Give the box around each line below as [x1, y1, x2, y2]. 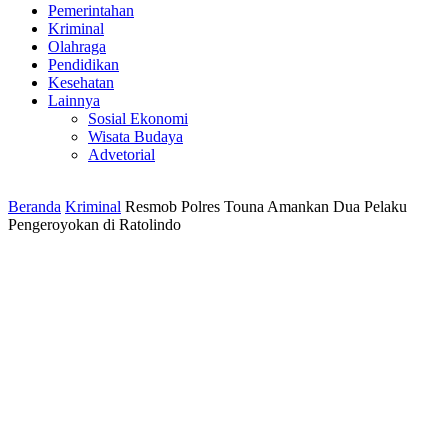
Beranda [8, 198, 61, 215]
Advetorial [88, 146, 155, 163]
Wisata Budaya [88, 128, 183, 145]
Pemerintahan [48, 2, 134, 19]
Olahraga [48, 38, 106, 55]
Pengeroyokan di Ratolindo [8, 216, 181, 233]
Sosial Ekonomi [88, 110, 188, 127]
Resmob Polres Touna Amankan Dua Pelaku [125, 198, 407, 215]
